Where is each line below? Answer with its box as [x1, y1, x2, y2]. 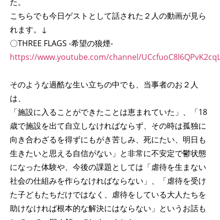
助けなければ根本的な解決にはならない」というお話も [10, 203, 206, 214]
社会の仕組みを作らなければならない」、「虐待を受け [10, 175, 206, 187]
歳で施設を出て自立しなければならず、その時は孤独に [10, 120, 206, 132]
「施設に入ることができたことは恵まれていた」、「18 [10, 107, 207, 118]
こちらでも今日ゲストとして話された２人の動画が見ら [10, 10, 206, 22]
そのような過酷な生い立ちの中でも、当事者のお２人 [10, 79, 198, 90]
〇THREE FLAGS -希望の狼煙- [10, 38, 113, 49]
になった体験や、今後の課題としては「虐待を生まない [10, 162, 206, 173]
